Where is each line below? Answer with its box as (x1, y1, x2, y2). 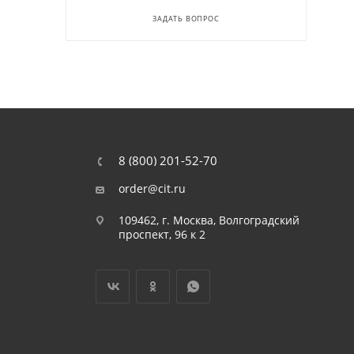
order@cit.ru (118, 181, 186, 196)
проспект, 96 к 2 (118, 227, 205, 242)
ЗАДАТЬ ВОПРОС (153, 13, 220, 24)
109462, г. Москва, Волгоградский (118, 213, 299, 228)
